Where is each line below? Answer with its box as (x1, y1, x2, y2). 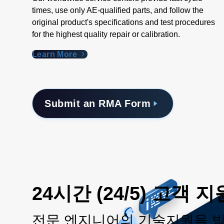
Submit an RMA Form (44, 98, 150, 109)
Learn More (32, 50, 79, 58)
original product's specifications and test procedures (32, 18, 215, 26)
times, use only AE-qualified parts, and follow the (32, 6, 203, 14)
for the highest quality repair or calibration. (32, 30, 180, 38)
